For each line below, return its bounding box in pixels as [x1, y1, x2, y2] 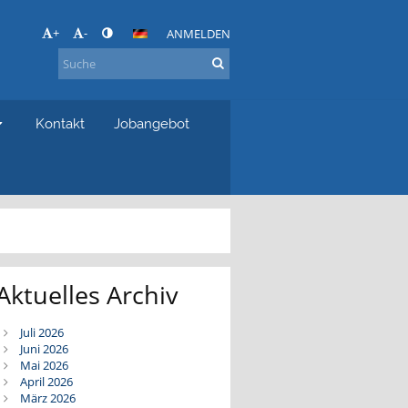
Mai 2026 [19, 357, 68, 374]
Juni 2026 [19, 341, 68, 358]
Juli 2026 [19, 324, 64, 342]
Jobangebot [114, 116, 190, 131]
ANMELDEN [166, 25, 230, 42]
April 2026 [19, 373, 73, 391]
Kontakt [36, 116, 86, 131]
